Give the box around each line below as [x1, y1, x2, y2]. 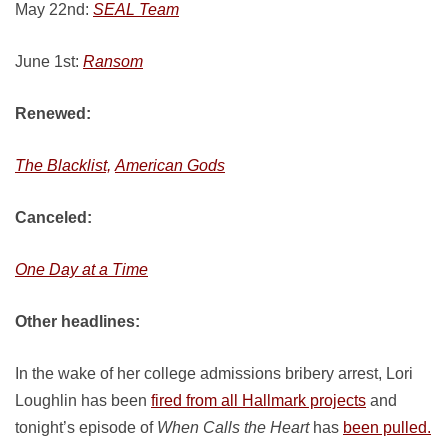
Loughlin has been [15, 392, 151, 409]
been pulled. [343, 419, 431, 436]
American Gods [115, 157, 225, 174]
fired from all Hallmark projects [151, 392, 366, 409]
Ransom [83, 53, 143, 70]
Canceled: [15, 209, 92, 226]
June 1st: [15, 53, 83, 70]
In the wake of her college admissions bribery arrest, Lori [15, 365, 413, 382]
